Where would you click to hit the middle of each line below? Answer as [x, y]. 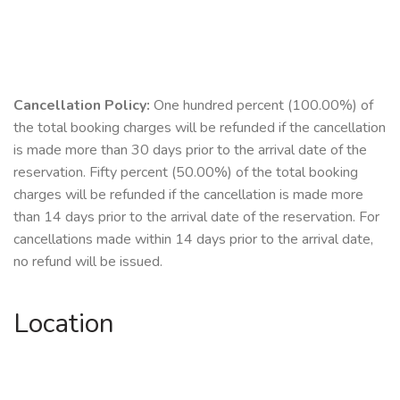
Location [64, 324]
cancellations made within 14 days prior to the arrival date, [193, 240]
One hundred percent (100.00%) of [262, 106]
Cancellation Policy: [82, 106]
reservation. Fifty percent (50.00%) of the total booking [186, 173]
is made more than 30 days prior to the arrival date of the [190, 150]
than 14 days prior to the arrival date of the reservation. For [196, 217]
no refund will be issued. [88, 262]
